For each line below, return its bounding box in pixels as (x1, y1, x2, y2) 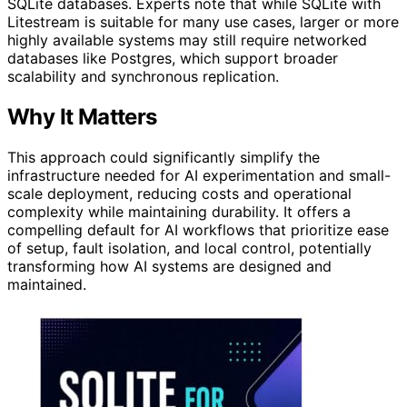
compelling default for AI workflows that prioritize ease (7, 220, 389, 239)
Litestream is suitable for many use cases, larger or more (7, 12, 399, 31)
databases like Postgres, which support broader (7, 48, 338, 67)
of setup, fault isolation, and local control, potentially (7, 238, 372, 257)
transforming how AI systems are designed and (7, 256, 332, 275)
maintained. (7, 274, 86, 293)
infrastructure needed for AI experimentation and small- (7, 165, 391, 184)
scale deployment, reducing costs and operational (7, 184, 352, 203)
